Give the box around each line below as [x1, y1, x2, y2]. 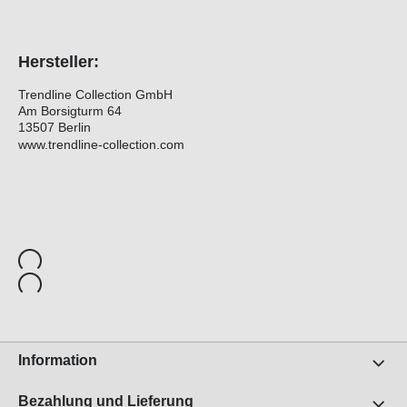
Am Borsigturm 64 [18, 104, 122, 119]
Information [18, 352, 97, 369]
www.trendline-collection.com [18, 137, 184, 153]
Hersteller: [18, 53, 99, 72]
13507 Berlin [18, 120, 91, 135]
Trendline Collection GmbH [18, 87, 173, 103]
